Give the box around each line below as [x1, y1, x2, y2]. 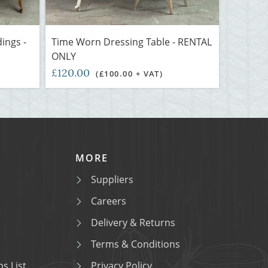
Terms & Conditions [91, 237, 180, 251]
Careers [91, 194, 126, 208]
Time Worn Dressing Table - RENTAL [51, 35, 212, 48]
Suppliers [91, 173, 133, 186]
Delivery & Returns [91, 216, 175, 229]
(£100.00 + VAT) [96, 68, 163, 79]
